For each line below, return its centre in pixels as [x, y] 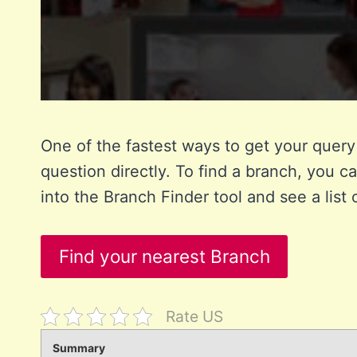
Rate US [194, 316]
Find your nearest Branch [164, 256]
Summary [79, 347]
